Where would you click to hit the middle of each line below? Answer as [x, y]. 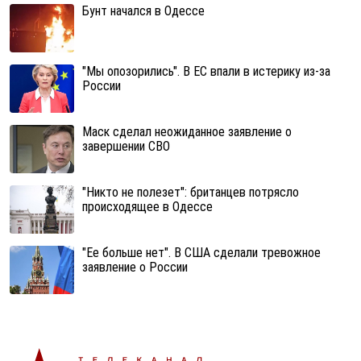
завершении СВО [126, 146]
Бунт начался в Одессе [143, 11]
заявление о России [135, 267]
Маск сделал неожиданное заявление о [187, 132]
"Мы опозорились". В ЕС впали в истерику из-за [206, 71]
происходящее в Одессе [147, 207]
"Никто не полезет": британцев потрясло [191, 192]
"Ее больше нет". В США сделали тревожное [201, 253]
